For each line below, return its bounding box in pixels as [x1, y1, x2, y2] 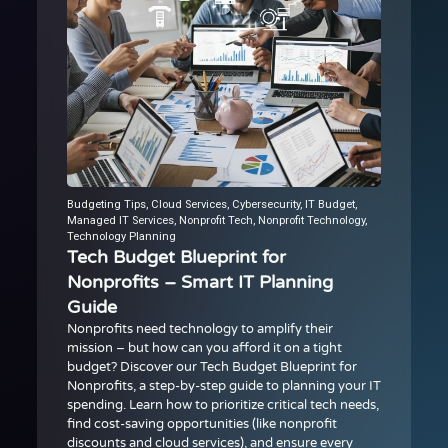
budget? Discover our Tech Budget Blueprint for [66, 358, 357, 375]
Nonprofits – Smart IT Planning [66, 271, 333, 293]
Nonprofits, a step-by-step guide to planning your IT [66, 377, 381, 394]
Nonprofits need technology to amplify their [66, 320, 333, 337]
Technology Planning [66, 229, 176, 243]
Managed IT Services [66, 213, 174, 227]
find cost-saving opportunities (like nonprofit [66, 415, 337, 432]
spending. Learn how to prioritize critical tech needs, [66, 396, 379, 413]
